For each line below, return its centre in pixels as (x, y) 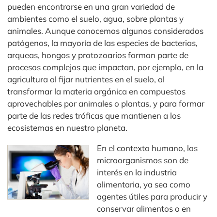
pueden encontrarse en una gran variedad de (91, 7)
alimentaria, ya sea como (144, 185)
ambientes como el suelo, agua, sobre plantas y (95, 19)
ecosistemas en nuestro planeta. (67, 128)
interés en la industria (137, 172)
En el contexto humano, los (147, 148)
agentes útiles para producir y (152, 197)
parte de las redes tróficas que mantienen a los (94, 116)
